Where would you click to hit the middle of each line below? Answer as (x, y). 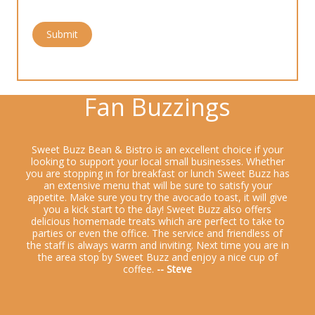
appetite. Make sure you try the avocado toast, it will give (157, 197)
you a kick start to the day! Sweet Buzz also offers (157, 209)
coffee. (140, 269)
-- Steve (174, 269)
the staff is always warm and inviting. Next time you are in (157, 245)
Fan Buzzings (157, 107)
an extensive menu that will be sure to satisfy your (157, 185)
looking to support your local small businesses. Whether (157, 161)
